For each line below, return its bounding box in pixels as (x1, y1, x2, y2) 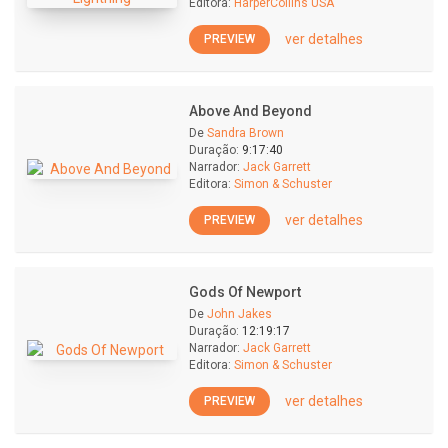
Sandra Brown (207, 126, 284, 140)
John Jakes (207, 307, 272, 321)
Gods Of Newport (189, 284, 301, 300)
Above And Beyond (189, 103, 312, 119)
